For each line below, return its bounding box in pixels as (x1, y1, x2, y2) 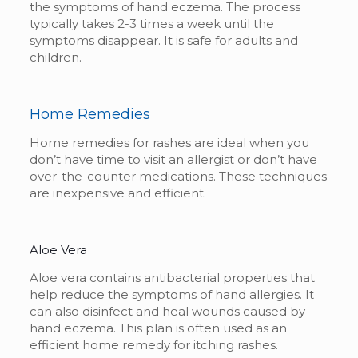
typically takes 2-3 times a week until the (29, 15, 274, 31)
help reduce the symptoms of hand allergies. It (29, 286, 314, 302)
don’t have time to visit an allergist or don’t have (29, 151, 317, 167)
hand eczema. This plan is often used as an (29, 320, 287, 336)
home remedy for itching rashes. (82, 336, 278, 352)
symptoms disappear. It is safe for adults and (29, 32, 298, 48)
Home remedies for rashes (29, 134, 191, 150)
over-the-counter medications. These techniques (29, 168, 327, 184)
